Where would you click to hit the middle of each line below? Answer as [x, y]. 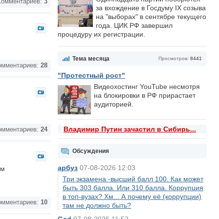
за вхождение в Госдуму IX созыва [151, 8]
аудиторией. [114, 104]
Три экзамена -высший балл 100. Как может [133, 179]
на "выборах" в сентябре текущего [151, 17]
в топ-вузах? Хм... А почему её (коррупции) [132, 197]
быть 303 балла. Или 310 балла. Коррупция [133, 188]
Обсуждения [91, 151]
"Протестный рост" [91, 75]
